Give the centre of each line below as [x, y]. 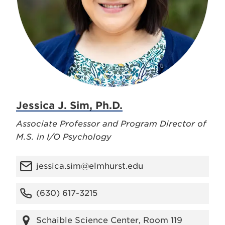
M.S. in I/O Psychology [64, 137]
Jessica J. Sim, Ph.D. [69, 105]
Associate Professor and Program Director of [111, 124]
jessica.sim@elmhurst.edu [90, 166]
